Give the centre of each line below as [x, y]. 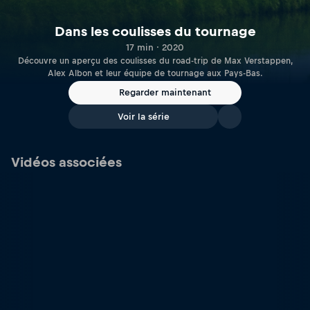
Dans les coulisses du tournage [155, 31]
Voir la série [143, 117]
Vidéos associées [66, 162]
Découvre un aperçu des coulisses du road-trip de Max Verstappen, [155, 61]
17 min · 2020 [155, 47]
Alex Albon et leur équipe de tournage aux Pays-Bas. [155, 73]
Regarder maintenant [165, 93]
